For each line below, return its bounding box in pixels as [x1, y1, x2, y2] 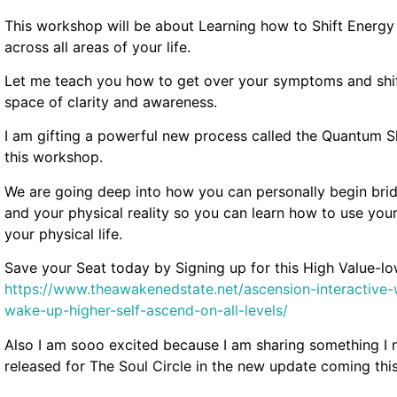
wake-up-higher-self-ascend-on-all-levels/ [4, 301, 288, 320]
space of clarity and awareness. [4, 92, 217, 111]
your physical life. [4, 224, 122, 243]
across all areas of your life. [4, 37, 191, 56]
